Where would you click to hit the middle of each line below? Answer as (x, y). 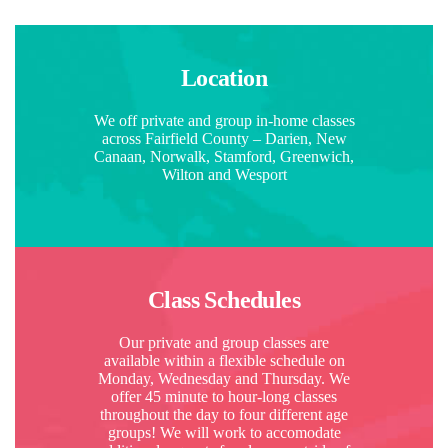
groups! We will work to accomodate (224, 432)
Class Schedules (224, 299)
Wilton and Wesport (224, 174)
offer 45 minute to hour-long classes (224, 396)
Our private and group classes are (224, 342)
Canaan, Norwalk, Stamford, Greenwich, (224, 156)
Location (224, 77)
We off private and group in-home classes (224, 120)
